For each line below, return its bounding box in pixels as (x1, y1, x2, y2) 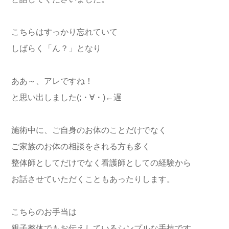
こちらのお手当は (11, 208, 77, 217)
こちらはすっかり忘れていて (11, 28, 118, 37)
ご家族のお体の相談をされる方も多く (11, 142, 150, 151)
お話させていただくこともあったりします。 (11, 175, 175, 184)
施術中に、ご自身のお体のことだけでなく (11, 126, 167, 135)
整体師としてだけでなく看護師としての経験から (11, 158, 191, 168)
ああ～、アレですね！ (11, 77, 93, 86)
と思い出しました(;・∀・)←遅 (11, 93, 122, 102)
